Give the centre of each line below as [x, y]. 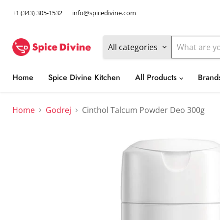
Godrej [58, 110]
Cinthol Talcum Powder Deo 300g [143, 110]
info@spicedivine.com [104, 13]
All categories [133, 47]
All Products [157, 77]
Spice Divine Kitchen [84, 77]
